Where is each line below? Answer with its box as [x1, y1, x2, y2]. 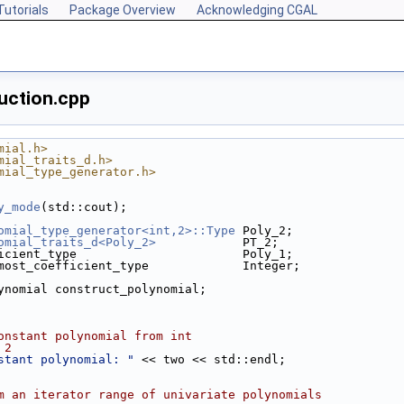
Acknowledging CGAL [197, 3, 317, 17]
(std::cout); [41, 200, 127, 214]
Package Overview [69, 3, 176, 17]
